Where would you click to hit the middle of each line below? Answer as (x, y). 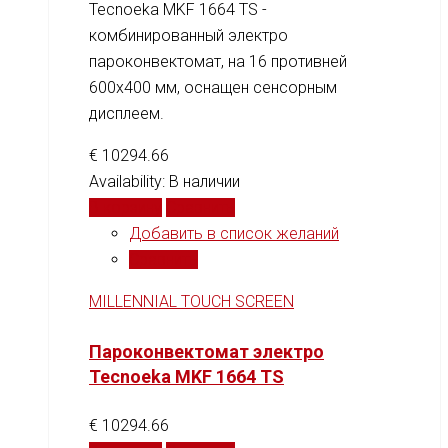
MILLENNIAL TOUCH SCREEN (191, 301)
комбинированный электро (188, 35)
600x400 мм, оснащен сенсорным (213, 87)
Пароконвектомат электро (206, 351)
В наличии (204, 181)
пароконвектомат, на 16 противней (218, 61)
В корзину (125, 207)
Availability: (129, 181)
